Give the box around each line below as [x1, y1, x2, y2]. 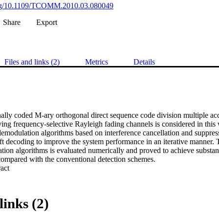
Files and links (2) [4, 58, 60, 66]
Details [133, 58, 155, 66]
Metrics [85, 58, 108, 66]
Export [36, 18, 57, 27]
